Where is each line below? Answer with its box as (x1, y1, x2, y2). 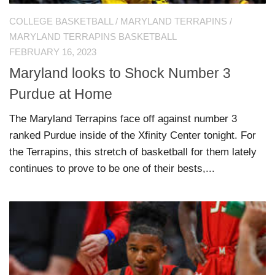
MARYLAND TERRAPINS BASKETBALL (9, 31, 177, 42)
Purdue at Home (9, 86, 112, 103)
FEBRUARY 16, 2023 (9, 47, 96, 57)
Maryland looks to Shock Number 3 (9, 65, 231, 82)
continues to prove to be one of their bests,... (9, 163, 215, 175)
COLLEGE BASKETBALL (9, 16, 113, 26)
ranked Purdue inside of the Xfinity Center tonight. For (9, 130, 256, 142)
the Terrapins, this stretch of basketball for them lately (9, 146, 257, 158)
